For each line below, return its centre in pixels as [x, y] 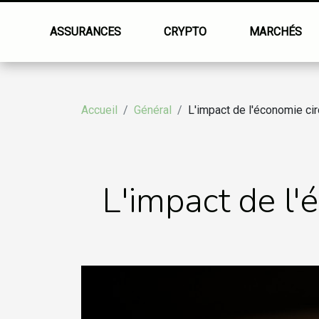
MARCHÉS [276, 32]
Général [153, 110]
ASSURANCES [86, 32]
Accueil [99, 110]
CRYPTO [185, 32]
